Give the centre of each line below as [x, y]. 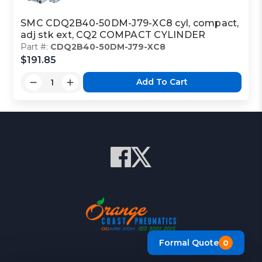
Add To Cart [162, 82]
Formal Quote [189, 242]
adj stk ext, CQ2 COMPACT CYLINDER [113, 35]
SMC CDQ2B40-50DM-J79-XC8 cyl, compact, [130, 23]
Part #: [36, 46]
